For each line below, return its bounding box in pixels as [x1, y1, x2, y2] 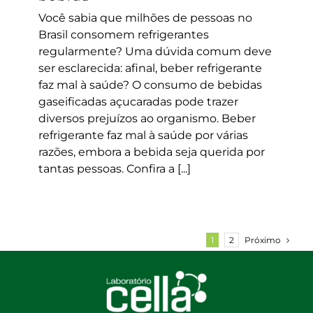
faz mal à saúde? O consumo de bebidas [38, 78, 262, 92]
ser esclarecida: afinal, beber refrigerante [38, 61, 262, 75]
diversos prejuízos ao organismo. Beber [38, 111, 256, 125]
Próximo [245, 234, 281, 245]
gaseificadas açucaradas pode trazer [38, 94, 238, 108]
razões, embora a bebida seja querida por [38, 145, 265, 159]
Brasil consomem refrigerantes [38, 27, 209, 41]
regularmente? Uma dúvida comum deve [38, 44, 272, 58]
